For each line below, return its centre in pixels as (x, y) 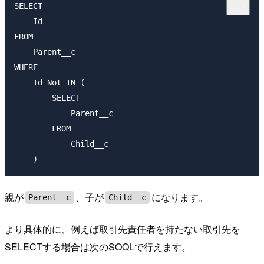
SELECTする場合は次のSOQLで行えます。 (98, 247)
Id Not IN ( (49, 83)
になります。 (179, 197)
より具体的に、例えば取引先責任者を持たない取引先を (123, 229)
